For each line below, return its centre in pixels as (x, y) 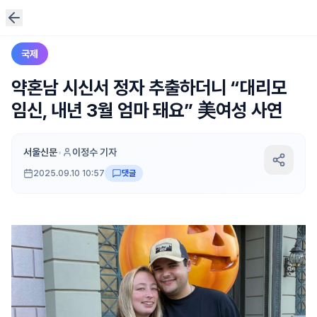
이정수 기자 (94, 152)
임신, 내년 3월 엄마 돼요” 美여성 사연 (147, 110)
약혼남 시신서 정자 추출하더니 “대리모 (149, 87)
